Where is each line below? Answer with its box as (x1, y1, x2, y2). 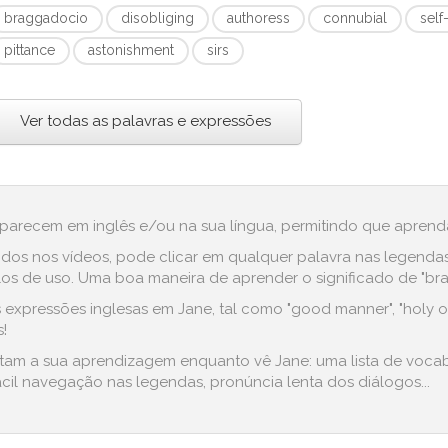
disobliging (121, 10, 195, 26)
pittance (4, 42, 56, 58)
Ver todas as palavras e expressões (20, 112, 272, 130)
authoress (227, 10, 291, 26)
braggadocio (4, 10, 89, 26)
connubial (323, 10, 388, 26)
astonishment (88, 42, 175, 58)
